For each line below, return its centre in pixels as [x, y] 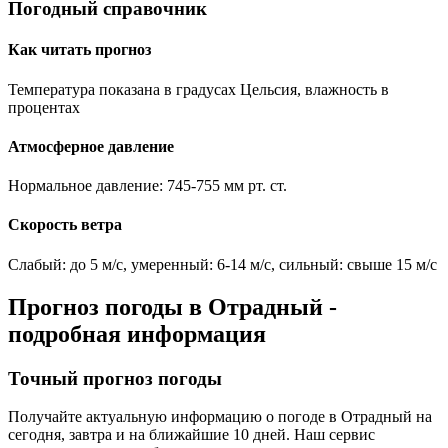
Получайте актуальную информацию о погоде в [174, 417]
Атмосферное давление [91, 146]
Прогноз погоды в [108, 306]
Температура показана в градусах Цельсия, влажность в [198, 89]
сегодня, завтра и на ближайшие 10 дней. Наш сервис [191, 435]
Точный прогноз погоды [115, 378]
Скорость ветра [65, 225]
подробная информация [137, 333]
